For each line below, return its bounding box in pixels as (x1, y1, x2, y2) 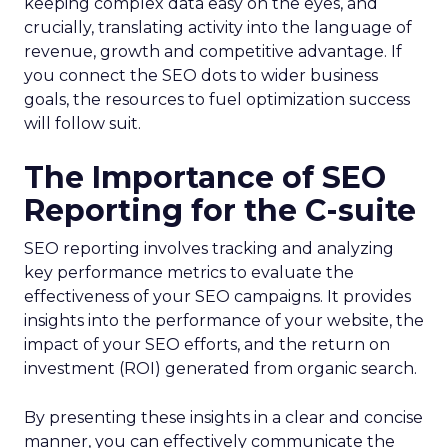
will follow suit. (24, 114, 141, 133)
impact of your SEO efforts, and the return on (24, 335, 390, 354)
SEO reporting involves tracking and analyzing (24, 239, 394, 258)
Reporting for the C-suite (24, 192, 416, 229)
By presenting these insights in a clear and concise (24, 408, 423, 427)
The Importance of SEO (24, 159, 386, 196)
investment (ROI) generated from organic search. (24, 359, 417, 378)
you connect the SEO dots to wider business (24, 66, 378, 85)
